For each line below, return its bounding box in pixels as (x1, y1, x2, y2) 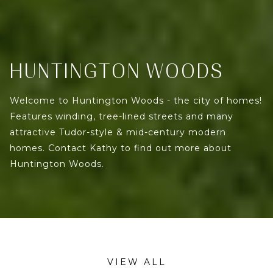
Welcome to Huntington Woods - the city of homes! (10, 95, 262, 107)
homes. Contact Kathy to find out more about (10, 143, 232, 154)
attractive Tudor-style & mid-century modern (10, 127, 226, 138)
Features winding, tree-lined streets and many (10, 111, 233, 122)
